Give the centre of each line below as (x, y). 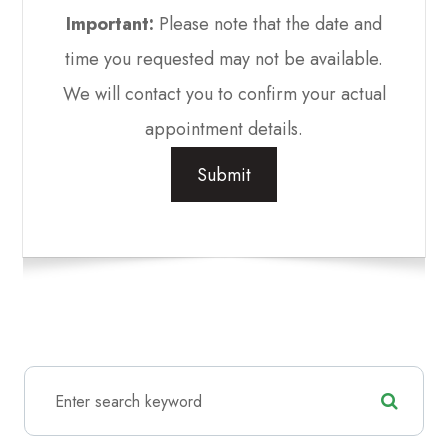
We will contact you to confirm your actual (224, 94)
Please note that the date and (268, 24)
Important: (110, 24)
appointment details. (224, 129)
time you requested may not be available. (224, 59)
